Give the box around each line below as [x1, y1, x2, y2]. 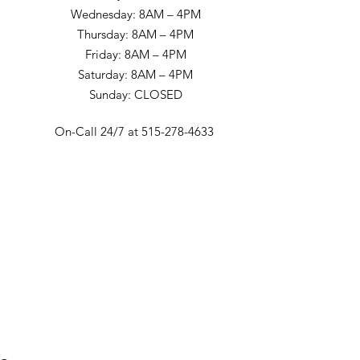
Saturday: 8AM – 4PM [78, 67, 194, 83]
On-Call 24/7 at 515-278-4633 [54, 124, 217, 140]
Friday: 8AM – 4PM [84, 47, 186, 63]
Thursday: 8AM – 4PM [77, 27, 194, 43]
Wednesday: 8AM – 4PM [70, 6, 201, 22]
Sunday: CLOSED [88, 87, 182, 103]
